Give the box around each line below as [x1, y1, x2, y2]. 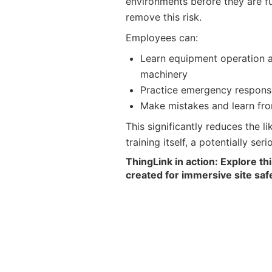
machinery [140, 67, 188, 80]
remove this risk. [126, 10, 202, 23]
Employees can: [126, 31, 198, 44]
